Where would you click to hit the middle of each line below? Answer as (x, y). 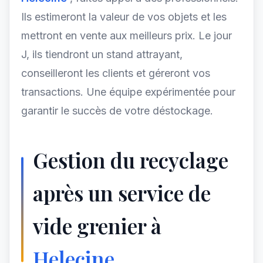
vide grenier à (97, 226)
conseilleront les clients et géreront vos (116, 73)
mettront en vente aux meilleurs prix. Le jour (127, 36)
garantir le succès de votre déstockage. (117, 111)
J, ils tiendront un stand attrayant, (102, 54)
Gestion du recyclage (131, 160)
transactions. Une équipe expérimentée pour (128, 92)
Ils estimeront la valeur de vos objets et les (124, 17)
